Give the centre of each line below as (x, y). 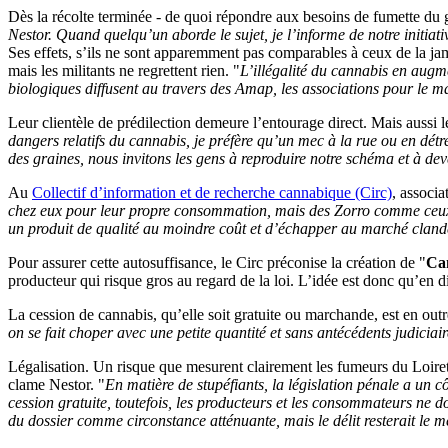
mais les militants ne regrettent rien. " (124, 70)
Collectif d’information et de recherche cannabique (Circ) (212, 192)
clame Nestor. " (56, 384)
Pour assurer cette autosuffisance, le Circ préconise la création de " (217, 262)
